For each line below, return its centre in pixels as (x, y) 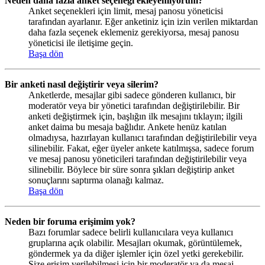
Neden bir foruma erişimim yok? (70, 221)
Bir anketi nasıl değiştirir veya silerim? (82, 84)
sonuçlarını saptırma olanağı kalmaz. (96, 180)
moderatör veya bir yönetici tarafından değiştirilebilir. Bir (134, 105)
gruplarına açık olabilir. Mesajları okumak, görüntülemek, (135, 243)
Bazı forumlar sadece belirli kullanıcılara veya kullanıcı (131, 232)
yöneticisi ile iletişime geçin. (81, 43)
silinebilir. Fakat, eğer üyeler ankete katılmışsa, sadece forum (141, 148)
